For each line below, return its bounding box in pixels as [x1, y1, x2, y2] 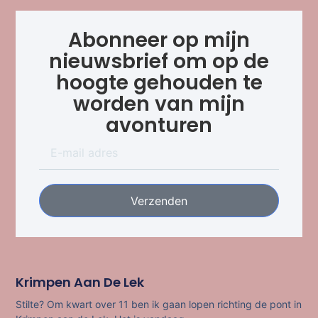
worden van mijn [73, 90, 245, 119]
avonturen [106, 111, 212, 140]
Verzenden [131, 193, 187, 208]
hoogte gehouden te [55, 69, 263, 97]
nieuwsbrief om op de [49, 48, 269, 76]
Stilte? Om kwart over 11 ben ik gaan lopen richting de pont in [16, 298, 302, 311]
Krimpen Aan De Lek [16, 273, 145, 292]
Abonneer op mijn [68, 26, 250, 55]
